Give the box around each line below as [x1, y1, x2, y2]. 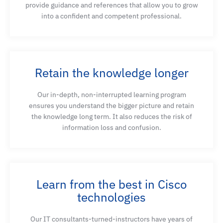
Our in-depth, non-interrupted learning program [37, 90, 186, 99]
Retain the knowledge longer [34, 64, 189, 81]
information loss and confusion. [62, 122, 161, 132]
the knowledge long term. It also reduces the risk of [31, 111, 192, 121]
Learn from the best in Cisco [36, 176, 187, 192]
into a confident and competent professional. [41, 11, 182, 20]
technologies [77, 189, 146, 205]
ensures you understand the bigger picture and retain [29, 101, 194, 110]
